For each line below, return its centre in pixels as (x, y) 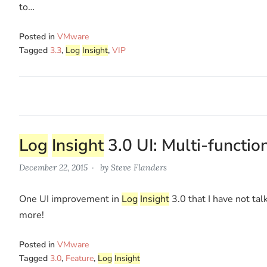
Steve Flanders (139, 167)
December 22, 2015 (53, 167)
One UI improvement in (70, 199)
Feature (80, 258)
